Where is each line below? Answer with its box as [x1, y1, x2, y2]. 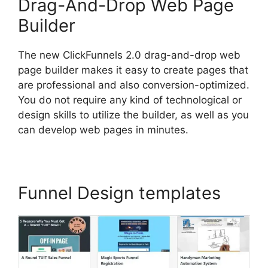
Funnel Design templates [18, 182, 221, 203]
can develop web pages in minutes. [18, 123, 188, 136]
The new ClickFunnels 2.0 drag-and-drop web [18, 48, 240, 61]
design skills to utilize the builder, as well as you [18, 108, 249, 121]
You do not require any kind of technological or [18, 93, 242, 106]
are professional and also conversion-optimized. [18, 78, 249, 91]
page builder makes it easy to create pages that [18, 63, 248, 76]
